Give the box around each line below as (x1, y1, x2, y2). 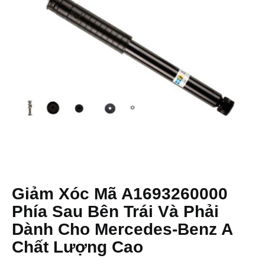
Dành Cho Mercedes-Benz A (12, 220, 232, 238)
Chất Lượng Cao (12, 238, 143, 256)
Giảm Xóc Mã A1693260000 (12, 185, 228, 203)
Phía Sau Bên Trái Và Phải (12, 202, 219, 221)
